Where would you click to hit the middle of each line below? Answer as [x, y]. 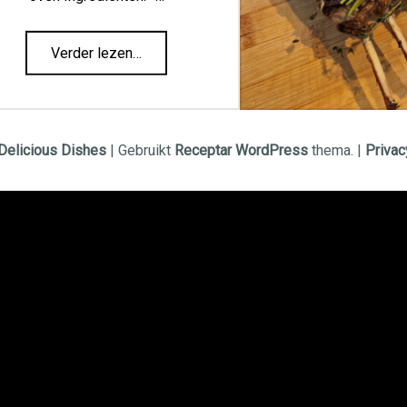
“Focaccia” [164, 41]
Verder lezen [92, 53]
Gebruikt [146, 150]
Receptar [203, 150]
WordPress [272, 150]
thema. [331, 150]
